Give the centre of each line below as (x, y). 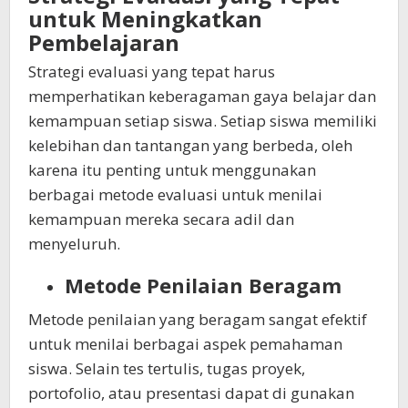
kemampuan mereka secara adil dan (161, 219)
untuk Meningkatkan (145, 19)
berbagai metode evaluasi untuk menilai (175, 195)
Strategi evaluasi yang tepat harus (152, 72)
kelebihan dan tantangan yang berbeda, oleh (190, 146)
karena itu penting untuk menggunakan (172, 170)
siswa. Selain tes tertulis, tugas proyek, (167, 368)
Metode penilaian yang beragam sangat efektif (198, 319)
